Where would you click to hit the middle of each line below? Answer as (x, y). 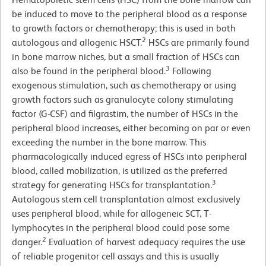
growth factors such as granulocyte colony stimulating (123, 99)
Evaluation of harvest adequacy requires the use (146, 242)
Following (191, 71)
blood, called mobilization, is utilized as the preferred (120, 170)
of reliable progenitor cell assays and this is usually (115, 256)
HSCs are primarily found (198, 42)
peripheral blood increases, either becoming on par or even (131, 128)
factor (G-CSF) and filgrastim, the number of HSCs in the (125, 113)
